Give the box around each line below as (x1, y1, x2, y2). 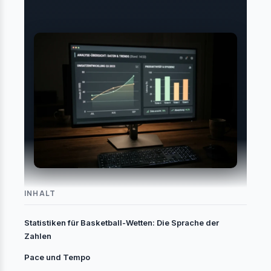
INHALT (24, 188, 56, 198)
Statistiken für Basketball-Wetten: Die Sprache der (24, 218, 219, 228)
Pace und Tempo (24, 252, 90, 263)
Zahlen (24, 231, 51, 241)
